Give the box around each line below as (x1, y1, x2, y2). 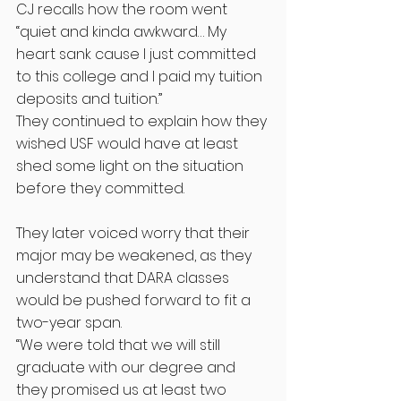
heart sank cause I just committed (16, 44, 260, 65)
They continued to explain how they (16, 111, 270, 132)
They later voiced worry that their (16, 223, 253, 244)
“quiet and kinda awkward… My (16, 21, 230, 43)
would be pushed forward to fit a (16, 290, 254, 311)
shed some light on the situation (16, 156, 247, 177)
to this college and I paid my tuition (16, 66, 266, 88)
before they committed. (16, 178, 188, 200)
